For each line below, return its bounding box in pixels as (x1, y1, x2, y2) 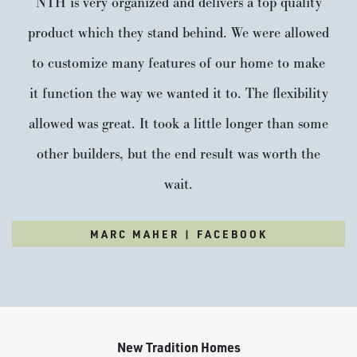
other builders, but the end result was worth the (37, 145, 320, 165)
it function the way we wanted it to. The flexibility (29, 84, 328, 104)
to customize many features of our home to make (32, 54, 325, 74)
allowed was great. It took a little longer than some (29, 115, 328, 135)
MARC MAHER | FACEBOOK (89, 227, 268, 241)
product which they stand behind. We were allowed (28, 24, 329, 44)
